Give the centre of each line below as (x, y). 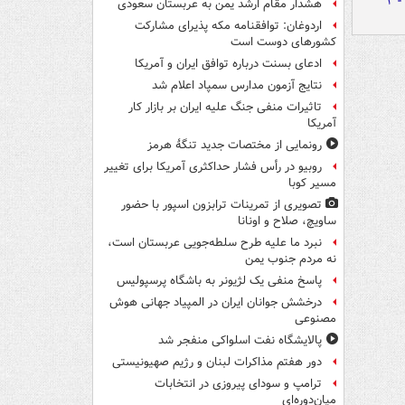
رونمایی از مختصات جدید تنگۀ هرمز (235, 146)
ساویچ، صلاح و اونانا (287, 221)
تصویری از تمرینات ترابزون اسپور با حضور (221, 205)
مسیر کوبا (312, 184)
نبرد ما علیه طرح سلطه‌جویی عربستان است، (215, 243)
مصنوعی (316, 319)
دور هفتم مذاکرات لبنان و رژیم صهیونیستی (217, 363)
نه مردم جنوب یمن (291, 259)
